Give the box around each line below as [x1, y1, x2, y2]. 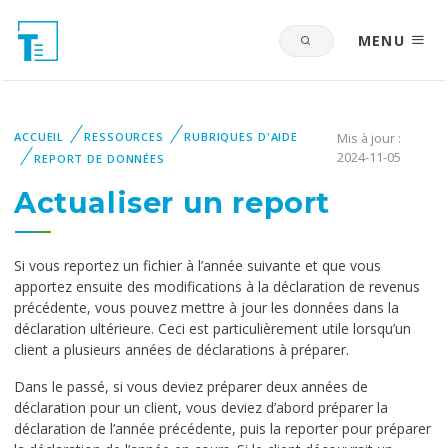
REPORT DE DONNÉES [34, 151, 165, 167]
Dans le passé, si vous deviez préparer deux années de [14, 377, 368, 397]
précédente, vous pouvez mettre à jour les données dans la [14, 298, 399, 318]
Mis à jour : [336, 129, 401, 147]
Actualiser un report [14, 185, 331, 221]
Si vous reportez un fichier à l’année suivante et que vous [14, 256, 381, 276]
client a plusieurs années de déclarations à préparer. [14, 340, 353, 360]
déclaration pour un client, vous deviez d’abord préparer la [14, 398, 388, 418]
